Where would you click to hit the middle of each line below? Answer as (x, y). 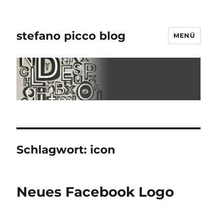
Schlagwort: (54, 150)
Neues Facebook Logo (95, 192)
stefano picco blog (71, 36)
